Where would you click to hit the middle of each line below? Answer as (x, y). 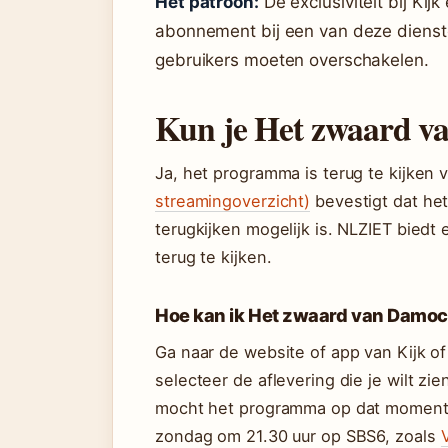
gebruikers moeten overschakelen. (292, 60)
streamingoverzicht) (233, 201)
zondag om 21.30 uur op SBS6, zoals (298, 436)
